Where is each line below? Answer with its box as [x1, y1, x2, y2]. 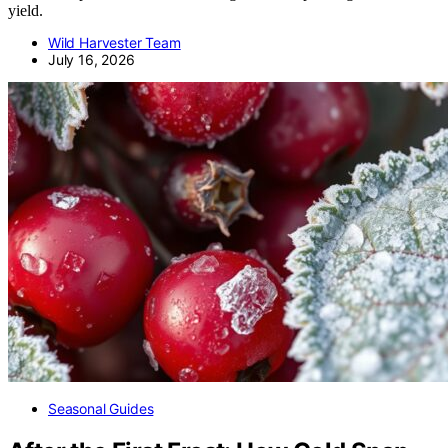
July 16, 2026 [48, 51, 135, 69]
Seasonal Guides [48, 400, 154, 418]
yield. [8, 2, 43, 20]
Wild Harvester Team [48, 34, 181, 52]
